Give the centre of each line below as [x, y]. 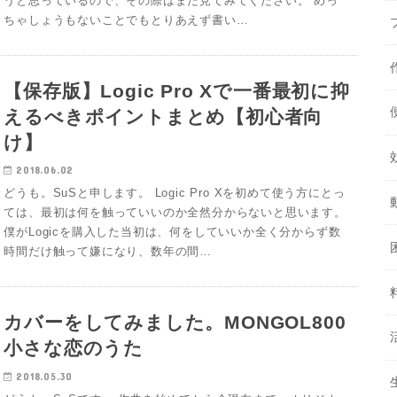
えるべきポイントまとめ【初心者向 [163, 117]
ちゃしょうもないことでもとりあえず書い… [126, 19]
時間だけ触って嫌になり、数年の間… [108, 252]
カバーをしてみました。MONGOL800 [175, 323]
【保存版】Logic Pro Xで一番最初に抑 [177, 91]
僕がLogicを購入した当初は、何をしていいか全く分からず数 [172, 232]
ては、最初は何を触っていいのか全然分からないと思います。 [175, 213]
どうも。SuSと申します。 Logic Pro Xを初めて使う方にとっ [175, 193]
